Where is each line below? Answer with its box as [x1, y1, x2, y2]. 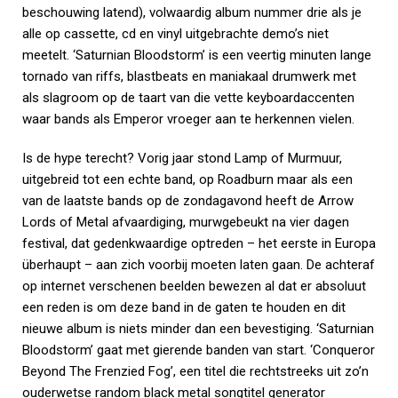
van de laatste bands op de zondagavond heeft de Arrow [22, 193, 354, 209]
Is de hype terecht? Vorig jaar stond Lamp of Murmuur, [22, 150, 342, 166]
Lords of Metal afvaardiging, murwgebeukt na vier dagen [22, 214, 349, 230]
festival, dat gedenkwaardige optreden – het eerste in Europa [22, 235, 376, 251]
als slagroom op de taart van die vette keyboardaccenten [22, 90, 354, 106]
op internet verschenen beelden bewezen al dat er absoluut [22, 278, 366, 294]
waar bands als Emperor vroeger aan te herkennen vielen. [22, 111, 354, 127]
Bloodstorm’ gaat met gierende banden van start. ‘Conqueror [22, 342, 375, 358]
